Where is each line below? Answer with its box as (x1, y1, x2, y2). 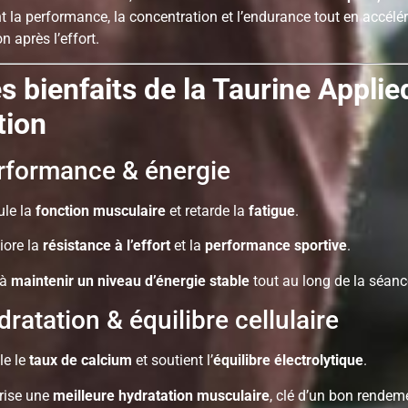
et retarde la (166, 201, 249, 219)
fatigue (249, 201, 295, 219)
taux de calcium (29, 352, 132, 370)
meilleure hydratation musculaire (53, 386, 270, 404)
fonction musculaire (36, 201, 166, 219)
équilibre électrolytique (213, 352, 363, 370)
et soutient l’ (132, 352, 213, 370)
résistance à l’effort (43, 237, 170, 255)
